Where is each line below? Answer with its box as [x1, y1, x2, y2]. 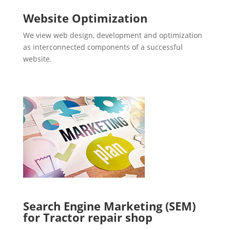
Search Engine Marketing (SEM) [23, 198, 196, 214]
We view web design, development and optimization [23, 30, 202, 41]
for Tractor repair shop [23, 209, 152, 225]
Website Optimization [23, 10, 147, 26]
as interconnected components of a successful [23, 42, 183, 52]
